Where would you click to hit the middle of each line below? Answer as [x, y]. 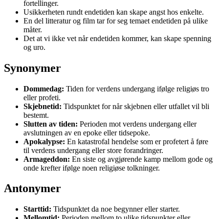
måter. [33, 29]
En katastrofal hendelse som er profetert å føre [137, 141]
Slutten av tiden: [51, 124]
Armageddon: [47, 159]
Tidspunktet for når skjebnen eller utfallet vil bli [135, 106]
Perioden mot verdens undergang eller [137, 124]
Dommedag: [44, 88]
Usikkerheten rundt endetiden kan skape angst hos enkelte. [114, 12]
